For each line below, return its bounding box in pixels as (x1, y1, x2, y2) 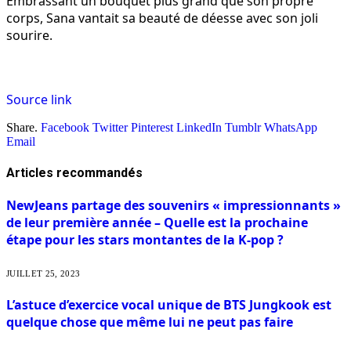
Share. (6, 120, 38, 134)
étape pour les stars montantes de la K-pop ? (6, 231, 284, 249)
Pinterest (131, 120, 173, 134)
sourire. (6, 26, 52, 44)
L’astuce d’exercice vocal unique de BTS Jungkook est (6, 295, 331, 313)
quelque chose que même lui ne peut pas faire (6, 313, 293, 331)
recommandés (56, 165, 143, 181)
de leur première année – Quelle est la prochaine (6, 214, 308, 232)
